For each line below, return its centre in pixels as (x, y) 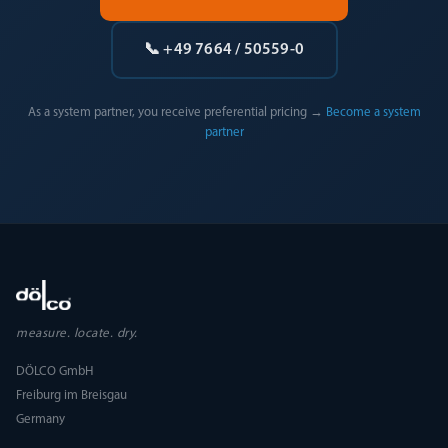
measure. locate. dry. (77, 333)
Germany (40, 419)
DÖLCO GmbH (54, 371)
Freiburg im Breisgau (71, 395)
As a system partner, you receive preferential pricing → (175, 112)
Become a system (373, 112)
